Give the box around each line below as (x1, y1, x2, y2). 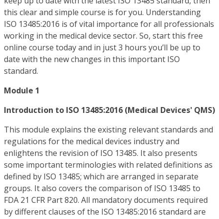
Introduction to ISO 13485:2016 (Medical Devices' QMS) (4, 104, 215, 115)
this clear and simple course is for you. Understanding (4, 6, 201, 18)
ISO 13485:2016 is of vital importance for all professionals (4, 18, 214, 29)
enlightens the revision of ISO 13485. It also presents (4, 147, 197, 158)
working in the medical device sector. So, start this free (4, 30, 203, 41)
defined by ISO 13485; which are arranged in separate (4, 171, 198, 182)
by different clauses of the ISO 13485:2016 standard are (4, 206, 206, 217)
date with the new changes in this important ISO (4, 53, 180, 65)
